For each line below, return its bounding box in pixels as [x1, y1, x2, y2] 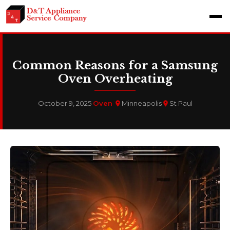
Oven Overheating [57, 71, 172, 86]
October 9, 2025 [37, 99, 91, 107]
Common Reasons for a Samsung [12, 58, 218, 72]
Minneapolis [121, 99, 162, 107]
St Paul [169, 99, 193, 107]
